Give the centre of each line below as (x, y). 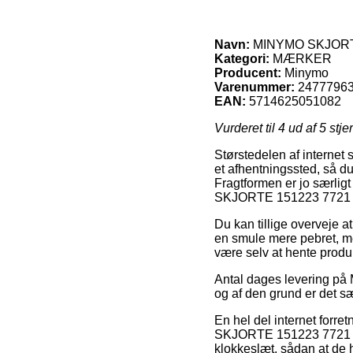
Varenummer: (255, 87)
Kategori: (242, 58)
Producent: (248, 72)
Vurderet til (246, 128)
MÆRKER (301, 58)
